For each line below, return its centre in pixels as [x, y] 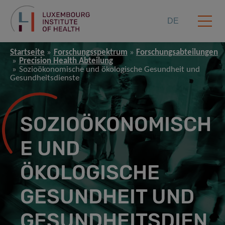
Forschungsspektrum [90, 53]
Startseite [27, 53]
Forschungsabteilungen [177, 53]
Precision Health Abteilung [66, 61]
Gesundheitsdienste [45, 78]
